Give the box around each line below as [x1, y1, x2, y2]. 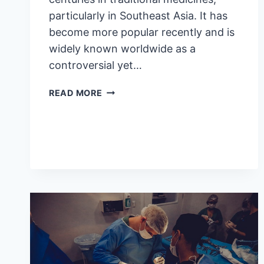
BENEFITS [101, 98, 147, 109]
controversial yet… [49, 58, 142, 71]
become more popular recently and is [49, 25, 235, 38]
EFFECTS [101, 139, 143, 150]
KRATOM [101, 166, 141, 177]
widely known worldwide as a [49, 42, 196, 55]
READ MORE [49, 87, 103, 98]
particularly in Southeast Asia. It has [49, 9, 227, 22]
